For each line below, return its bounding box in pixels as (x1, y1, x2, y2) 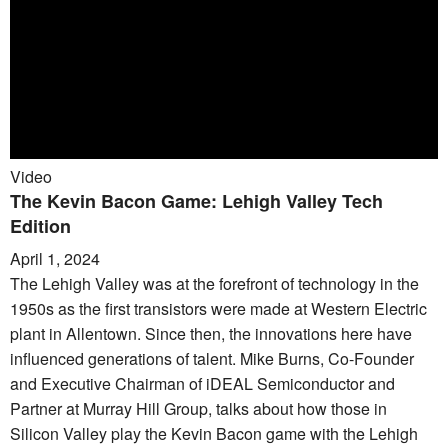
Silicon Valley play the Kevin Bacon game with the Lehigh (10, 422, 418, 445)
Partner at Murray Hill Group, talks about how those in (10, 397, 387, 420)
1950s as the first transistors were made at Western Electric (10, 297, 427, 320)
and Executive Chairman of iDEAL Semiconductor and (10, 372, 395, 395)
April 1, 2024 (10, 247, 100, 270)
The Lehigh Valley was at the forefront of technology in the (10, 272, 419, 295)
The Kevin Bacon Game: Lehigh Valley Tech (10, 188, 383, 214)
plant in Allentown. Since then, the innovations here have (10, 322, 412, 345)
